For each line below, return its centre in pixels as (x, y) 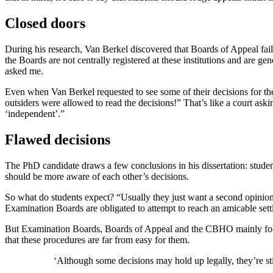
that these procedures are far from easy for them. (97, 239)
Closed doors (45, 23)
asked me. (24, 71)
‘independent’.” (35, 113)
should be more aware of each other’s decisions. (97, 176)
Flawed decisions (58, 139)
